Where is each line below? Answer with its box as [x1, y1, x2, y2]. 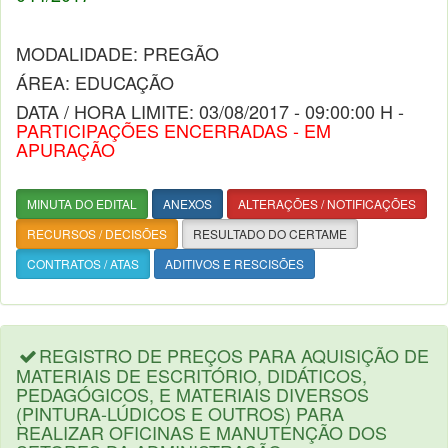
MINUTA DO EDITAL [27, 195, 137, 212]
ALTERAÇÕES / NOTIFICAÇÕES [238, 195, 416, 212]
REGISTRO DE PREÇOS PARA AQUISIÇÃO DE [39, 342, 430, 368]
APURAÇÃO [16, 136, 115, 162]
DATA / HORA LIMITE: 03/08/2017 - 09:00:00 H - [16, 98, 404, 124]
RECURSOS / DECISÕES [27, 225, 167, 242]
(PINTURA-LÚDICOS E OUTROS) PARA [16, 400, 344, 426]
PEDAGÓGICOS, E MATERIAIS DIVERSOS [16, 381, 369, 407]
